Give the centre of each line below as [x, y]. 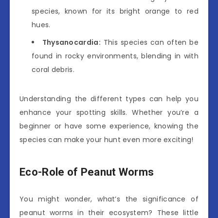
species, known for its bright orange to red [115, 11]
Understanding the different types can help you [109, 99]
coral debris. [53, 69]
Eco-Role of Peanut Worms [87, 172]
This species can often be [149, 42]
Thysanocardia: [71, 42]
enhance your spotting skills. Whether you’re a [109, 112]
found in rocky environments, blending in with [115, 56]
